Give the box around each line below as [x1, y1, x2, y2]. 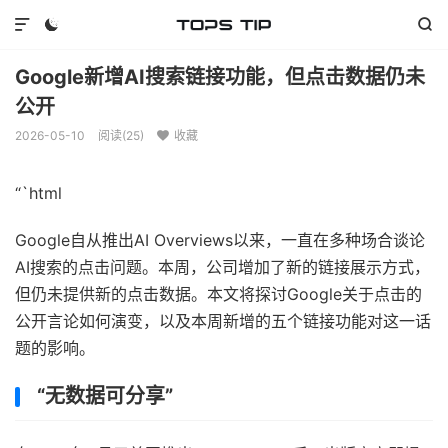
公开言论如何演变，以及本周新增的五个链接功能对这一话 [15, 311, 431, 331]
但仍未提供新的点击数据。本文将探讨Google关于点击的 [15, 284, 422, 304]
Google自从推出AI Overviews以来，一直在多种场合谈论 [15, 230, 425, 250]
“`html [15, 183, 62, 203]
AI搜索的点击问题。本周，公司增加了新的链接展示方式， [15, 257, 430, 277]
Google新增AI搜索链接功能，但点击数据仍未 [15, 65, 425, 89]
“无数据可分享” [37, 384, 173, 408]
